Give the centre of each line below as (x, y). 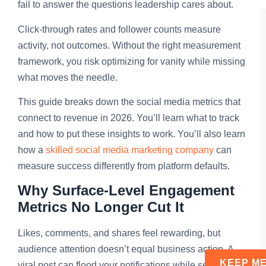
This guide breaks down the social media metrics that (129, 102)
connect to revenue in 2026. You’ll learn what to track (129, 118)
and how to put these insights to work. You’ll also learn (132, 134)
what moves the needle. (68, 77)
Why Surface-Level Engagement (126, 191)
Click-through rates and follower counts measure (119, 29)
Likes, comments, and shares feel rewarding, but (119, 233)
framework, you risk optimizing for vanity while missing (132, 61)
